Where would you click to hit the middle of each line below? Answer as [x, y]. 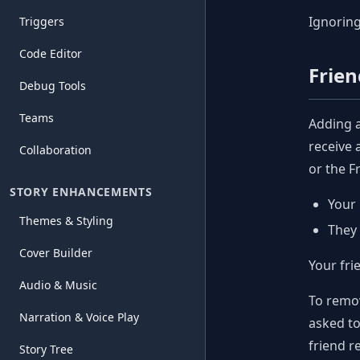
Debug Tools [53, 86]
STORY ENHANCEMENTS [81, 192]
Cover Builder [56, 253]
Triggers [42, 21]
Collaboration [55, 150]
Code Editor [51, 53]
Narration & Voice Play [79, 317]
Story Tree [46, 349]
